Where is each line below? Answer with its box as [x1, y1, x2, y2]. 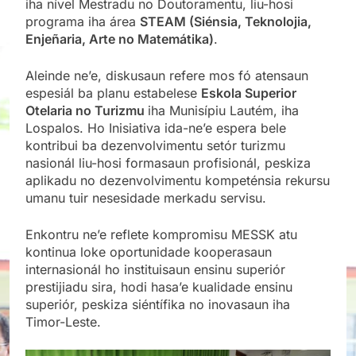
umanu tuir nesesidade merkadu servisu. [25, 189, 266, 206]
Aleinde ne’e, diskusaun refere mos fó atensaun [25, 67, 308, 83]
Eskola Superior [201, 84, 296, 101]
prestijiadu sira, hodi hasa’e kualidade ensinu [25, 278, 292, 295]
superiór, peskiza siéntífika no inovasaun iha [25, 296, 290, 312]
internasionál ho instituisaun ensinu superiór [25, 261, 285, 277]
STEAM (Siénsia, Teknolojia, [140, 13, 311, 29]
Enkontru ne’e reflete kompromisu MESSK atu [25, 226, 297, 242]
